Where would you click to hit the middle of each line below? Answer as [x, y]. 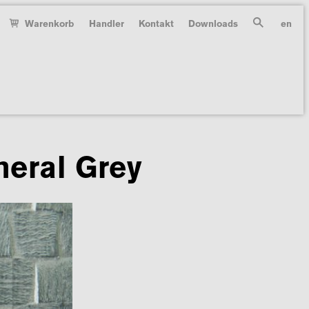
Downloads [213, 24]
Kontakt [156, 24]
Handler [106, 24]
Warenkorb [50, 24]
